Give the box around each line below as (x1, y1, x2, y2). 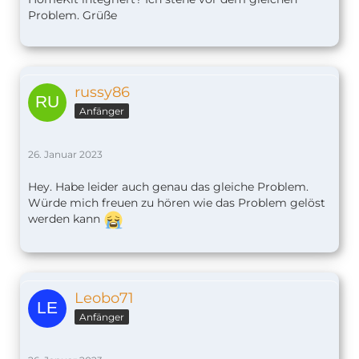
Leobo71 (75, 289, 134, 308)
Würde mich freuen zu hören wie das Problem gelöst (28, 196, 325, 211)
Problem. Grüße (28, 8, 117, 23)
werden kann (28, 212, 103, 227)
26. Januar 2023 (28, 148, 103, 161)
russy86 (75, 83, 130, 102)
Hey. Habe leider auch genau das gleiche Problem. (28, 179, 309, 195)
